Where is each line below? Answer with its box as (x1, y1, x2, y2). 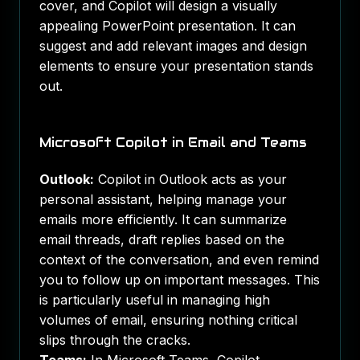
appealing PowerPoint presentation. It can (39, 18, 296, 34)
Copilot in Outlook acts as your (94, 171, 287, 187)
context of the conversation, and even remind (39, 252, 319, 268)
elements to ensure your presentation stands (39, 58, 313, 74)
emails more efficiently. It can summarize (39, 211, 287, 227)
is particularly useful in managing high (39, 292, 270, 308)
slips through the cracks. (39, 332, 190, 348)
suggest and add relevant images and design (39, 38, 307, 54)
